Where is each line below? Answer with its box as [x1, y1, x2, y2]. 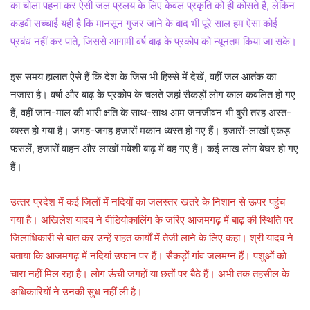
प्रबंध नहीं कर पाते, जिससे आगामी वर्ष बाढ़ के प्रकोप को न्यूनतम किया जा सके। [10, 35, 297, 48]
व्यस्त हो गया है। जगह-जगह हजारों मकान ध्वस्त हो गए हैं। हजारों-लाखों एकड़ [10, 124, 290, 138]
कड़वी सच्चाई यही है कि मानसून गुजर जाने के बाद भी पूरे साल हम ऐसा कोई [10, 17, 277, 30]
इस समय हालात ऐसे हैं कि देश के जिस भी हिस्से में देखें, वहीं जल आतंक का [10, 70, 276, 84]
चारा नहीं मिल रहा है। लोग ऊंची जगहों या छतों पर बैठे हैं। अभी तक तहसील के [10, 267, 289, 281]
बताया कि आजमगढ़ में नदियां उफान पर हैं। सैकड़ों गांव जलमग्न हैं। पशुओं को [10, 249, 286, 263]
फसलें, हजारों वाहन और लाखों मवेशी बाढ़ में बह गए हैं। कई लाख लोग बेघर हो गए [10, 142, 298, 156]
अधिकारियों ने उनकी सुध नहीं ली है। [10, 285, 143, 299]
